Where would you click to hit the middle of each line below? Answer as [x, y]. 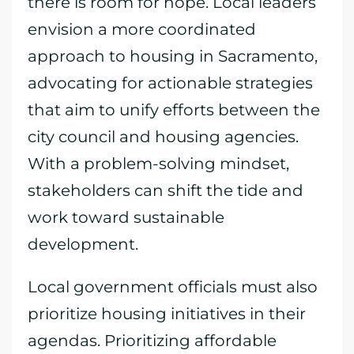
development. [83, 244]
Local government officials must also [173, 287]
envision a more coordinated [142, 29]
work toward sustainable [126, 217]
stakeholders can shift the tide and [166, 190]
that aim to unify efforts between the [174, 110]
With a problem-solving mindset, [158, 164]
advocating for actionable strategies [170, 83]
